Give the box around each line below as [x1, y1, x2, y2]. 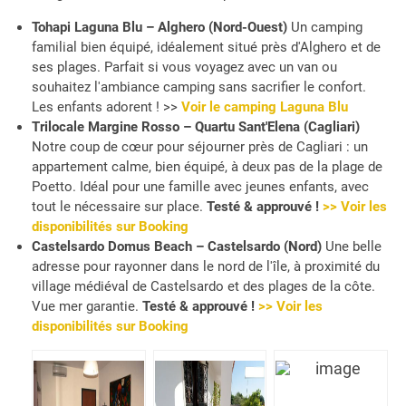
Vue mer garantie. [32, 297, 142, 314]
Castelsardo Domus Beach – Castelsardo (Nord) [32, 237, 322, 255]
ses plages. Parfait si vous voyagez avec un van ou [32, 58, 337, 75]
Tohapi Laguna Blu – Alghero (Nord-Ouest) [32, 18, 287, 35]
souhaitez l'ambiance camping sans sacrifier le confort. [32, 78, 366, 95]
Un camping [287, 18, 362, 35]
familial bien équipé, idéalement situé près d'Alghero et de [32, 38, 381, 55]
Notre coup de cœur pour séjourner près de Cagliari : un [32, 138, 368, 155]
